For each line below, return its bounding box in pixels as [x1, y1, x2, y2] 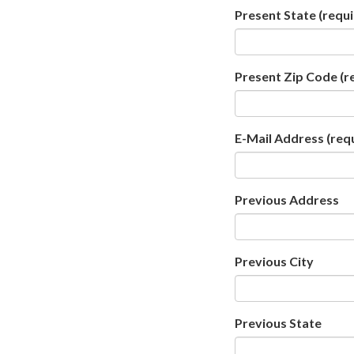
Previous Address [235, 191, 339, 207]
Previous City [235, 253, 314, 269]
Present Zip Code [235, 68, 337, 84]
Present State [235, 6, 316, 22]
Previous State [235, 314, 322, 330]
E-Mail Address [235, 130, 324, 145]
